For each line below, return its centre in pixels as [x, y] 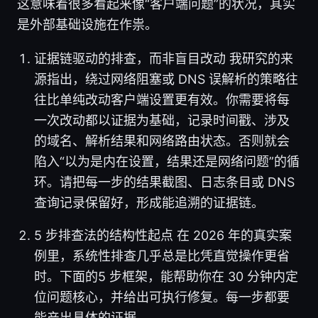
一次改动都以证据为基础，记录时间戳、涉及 [162, 120]
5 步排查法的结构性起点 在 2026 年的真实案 [163, 235]
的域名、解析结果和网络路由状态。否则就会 [162, 141]
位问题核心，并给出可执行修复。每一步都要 [162, 297]
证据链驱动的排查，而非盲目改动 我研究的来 [164, 58]
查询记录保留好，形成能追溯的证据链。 [149, 202]
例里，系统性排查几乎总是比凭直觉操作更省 [162, 256]
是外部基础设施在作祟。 [87, 24]
